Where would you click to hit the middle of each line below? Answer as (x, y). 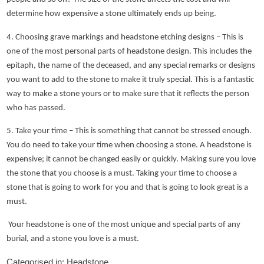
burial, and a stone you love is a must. (73, 239)
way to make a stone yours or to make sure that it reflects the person (128, 94)
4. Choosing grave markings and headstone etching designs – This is (125, 37)
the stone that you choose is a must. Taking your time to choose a (122, 173)
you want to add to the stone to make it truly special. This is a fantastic (131, 80)
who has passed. (36, 108)
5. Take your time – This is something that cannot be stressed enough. (129, 131)
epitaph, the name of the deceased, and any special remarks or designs (131, 65)
